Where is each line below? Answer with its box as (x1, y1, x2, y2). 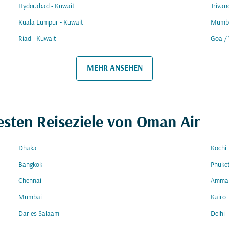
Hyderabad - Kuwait (18, 3, 75, 10)
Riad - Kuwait (18, 35, 56, 43)
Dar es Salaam (18, 210, 59, 218)
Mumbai (18, 194, 42, 201)
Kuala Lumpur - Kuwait (18, 19, 83, 27)
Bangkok (18, 161, 42, 169)
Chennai (18, 177, 41, 185)
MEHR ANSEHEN (86, 64, 143, 73)
